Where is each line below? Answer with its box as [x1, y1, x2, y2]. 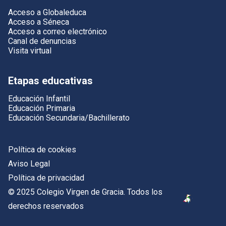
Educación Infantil [8, 93, 70, 103]
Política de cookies [8, 144, 76, 154]
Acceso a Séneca [8, 17, 69, 27]
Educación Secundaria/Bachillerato [8, 112, 130, 123]
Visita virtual [8, 45, 51, 55]
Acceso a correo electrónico [8, 26, 107, 36]
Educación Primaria [8, 103, 75, 113]
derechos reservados [8, 201, 84, 211]
